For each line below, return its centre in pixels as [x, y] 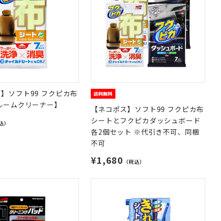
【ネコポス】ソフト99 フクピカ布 [147, 109]
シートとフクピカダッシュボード [146, 120]
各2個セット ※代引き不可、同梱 [145, 132]
